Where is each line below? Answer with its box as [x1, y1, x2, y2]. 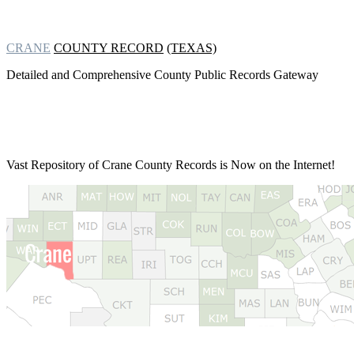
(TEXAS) [167, 41, 217, 55]
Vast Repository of [6, 158, 99, 171]
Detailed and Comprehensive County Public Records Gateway [6, 68, 318, 81]
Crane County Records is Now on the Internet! [99, 158, 335, 171]
